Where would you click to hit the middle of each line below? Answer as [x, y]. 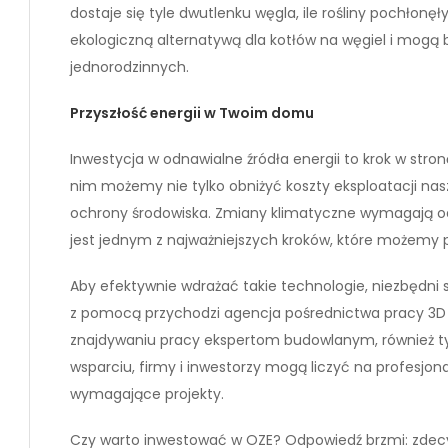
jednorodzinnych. [129, 66]
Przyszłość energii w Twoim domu [192, 112]
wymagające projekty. [147, 393]
